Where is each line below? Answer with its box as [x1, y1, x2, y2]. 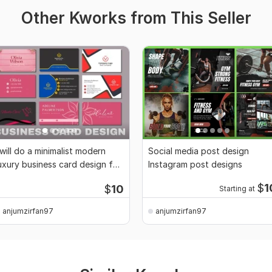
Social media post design [148, 146, 249, 157]
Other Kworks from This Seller [21, 8, 251, 28]
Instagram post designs [148, 159, 242, 170]
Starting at [219, 185, 255, 194]
